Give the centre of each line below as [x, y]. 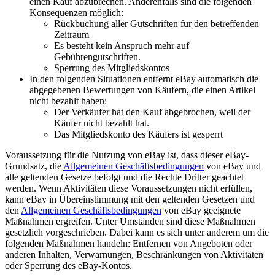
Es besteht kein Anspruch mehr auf [122, 46]
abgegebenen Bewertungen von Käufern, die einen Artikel [142, 90]
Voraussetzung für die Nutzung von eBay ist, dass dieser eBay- [127, 155]
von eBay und [232, 166]
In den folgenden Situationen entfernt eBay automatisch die [144, 79]
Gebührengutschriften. [97, 57]
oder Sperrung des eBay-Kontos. [68, 266]
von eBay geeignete [201, 211]
